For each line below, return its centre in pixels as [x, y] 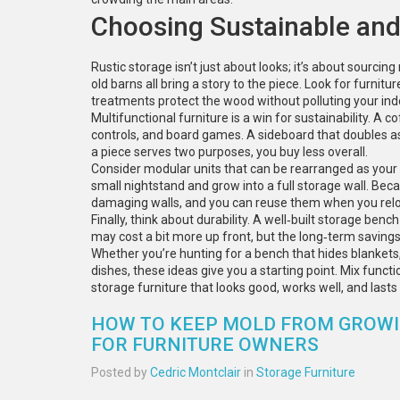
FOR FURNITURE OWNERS [205, 345]
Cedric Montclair [196, 372]
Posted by [121, 372]
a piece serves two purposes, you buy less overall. [229, 152]
